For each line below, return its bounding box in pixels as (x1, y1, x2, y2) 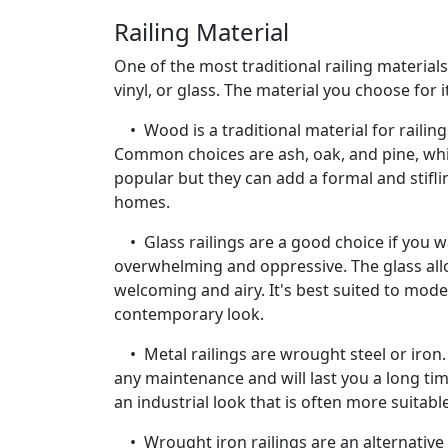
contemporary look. (114, 303, 264, 326)
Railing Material (114, 15, 289, 49)
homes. (114, 191, 170, 214)
